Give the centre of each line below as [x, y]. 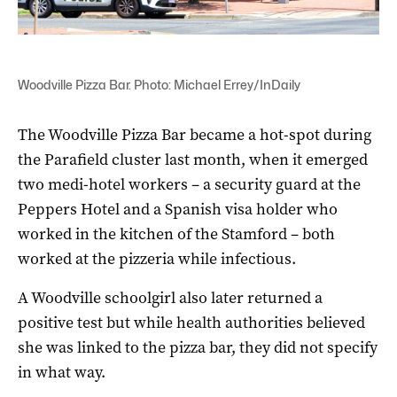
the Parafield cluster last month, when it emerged [193, 159]
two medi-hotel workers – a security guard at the [189, 184]
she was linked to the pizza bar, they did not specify [198, 347]
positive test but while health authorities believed [191, 322]
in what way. [62, 372]
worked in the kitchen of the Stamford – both [176, 234]
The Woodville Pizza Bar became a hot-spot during [195, 134]
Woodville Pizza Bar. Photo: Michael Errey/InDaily [159, 84]
